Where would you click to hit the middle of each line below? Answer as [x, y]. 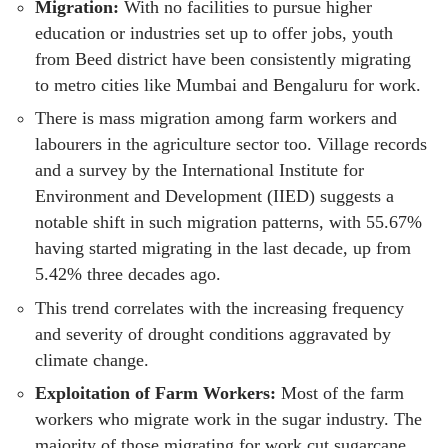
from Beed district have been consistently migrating [223, 58]
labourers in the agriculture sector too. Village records [231, 144]
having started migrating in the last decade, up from [223, 248]
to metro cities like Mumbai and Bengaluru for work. [228, 84]
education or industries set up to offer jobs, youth [214, 32]
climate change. [92, 359]
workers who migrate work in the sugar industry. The [228, 419]
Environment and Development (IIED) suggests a [214, 196]
